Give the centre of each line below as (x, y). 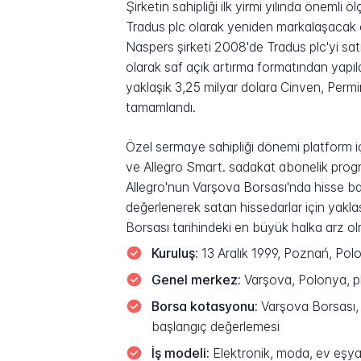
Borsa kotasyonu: (204, 307)
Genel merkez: (196, 280)
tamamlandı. (161, 107)
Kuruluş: (174, 254)
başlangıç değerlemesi (215, 327)
